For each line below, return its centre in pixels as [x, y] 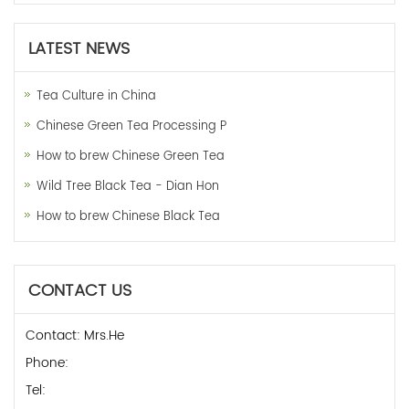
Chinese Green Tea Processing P [131, 126]
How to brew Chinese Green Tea [131, 156]
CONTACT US [80, 290]
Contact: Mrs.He [75, 335]
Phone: [47, 362]
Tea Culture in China [96, 96]
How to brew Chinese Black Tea [128, 216]
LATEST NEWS [79, 48]
